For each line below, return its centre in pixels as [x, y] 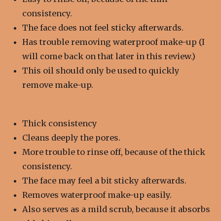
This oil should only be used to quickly [101, 70]
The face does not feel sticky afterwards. [103, 27]
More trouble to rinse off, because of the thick [113, 152]
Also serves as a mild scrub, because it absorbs [116, 209]
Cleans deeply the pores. [71, 137]
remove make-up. [57, 85]
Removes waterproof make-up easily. [97, 195]
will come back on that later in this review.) [109, 56]
